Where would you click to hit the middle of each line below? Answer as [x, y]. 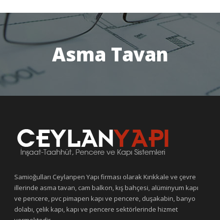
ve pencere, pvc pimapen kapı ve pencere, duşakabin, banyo [105, 199]
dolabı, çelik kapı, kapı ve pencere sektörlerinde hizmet [96, 209]
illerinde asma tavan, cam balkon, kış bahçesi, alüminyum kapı [106, 188]
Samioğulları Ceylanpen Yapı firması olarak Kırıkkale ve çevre [105, 177]
